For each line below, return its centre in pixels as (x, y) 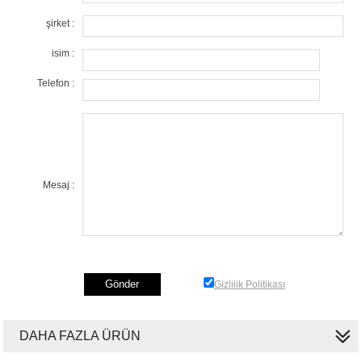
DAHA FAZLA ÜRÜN (80, 335)
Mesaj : (59, 185)
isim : (63, 53)
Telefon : (56, 83)
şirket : (61, 23)
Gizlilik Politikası (249, 284)
